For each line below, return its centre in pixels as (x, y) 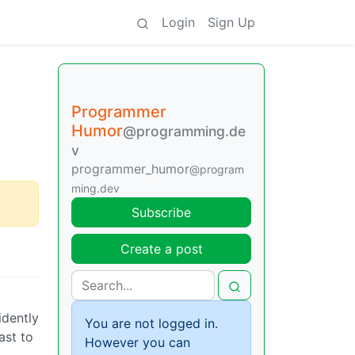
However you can (137, 342)
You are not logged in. (151, 323)
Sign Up (231, 22)
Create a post (161, 249)
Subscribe (161, 212)
